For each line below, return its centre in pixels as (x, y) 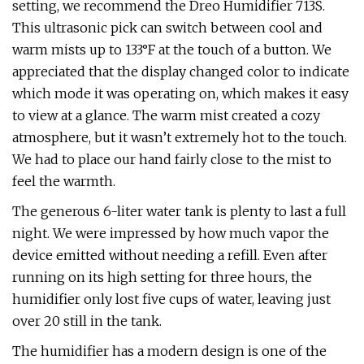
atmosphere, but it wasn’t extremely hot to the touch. (180, 137)
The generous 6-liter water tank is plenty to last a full (179, 211)
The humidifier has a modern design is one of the (169, 351)
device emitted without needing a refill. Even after (170, 255)
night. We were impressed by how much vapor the (171, 233)
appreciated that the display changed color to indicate (181, 71)
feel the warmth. (64, 181)
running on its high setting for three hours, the (162, 277)
